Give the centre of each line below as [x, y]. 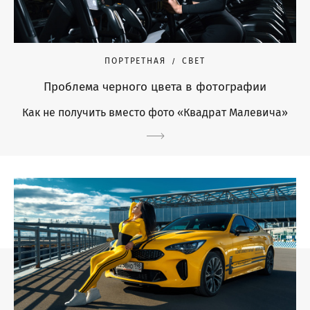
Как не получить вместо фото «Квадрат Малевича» [155, 113]
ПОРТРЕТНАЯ [135, 61]
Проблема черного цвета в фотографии [155, 87]
